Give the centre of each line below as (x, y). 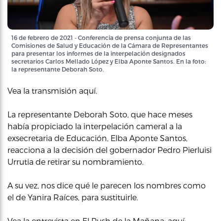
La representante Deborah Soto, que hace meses (100, 114)
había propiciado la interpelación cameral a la (95, 126)
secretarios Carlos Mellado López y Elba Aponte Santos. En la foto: (109, 61)
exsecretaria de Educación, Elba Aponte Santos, (97, 138)
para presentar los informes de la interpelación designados (98, 53)
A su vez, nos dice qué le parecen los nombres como (107, 185)
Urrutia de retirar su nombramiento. (75, 162)
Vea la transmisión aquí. (52, 91)
